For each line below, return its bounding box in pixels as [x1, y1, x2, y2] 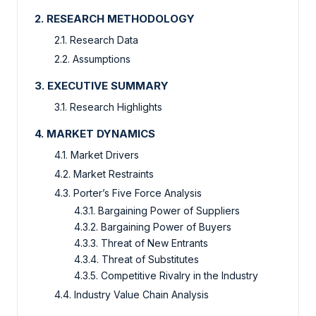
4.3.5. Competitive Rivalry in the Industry [74, 269, 258, 282]
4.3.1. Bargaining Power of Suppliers [74, 205, 240, 217]
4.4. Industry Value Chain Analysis [54, 288, 209, 301]
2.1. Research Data [54, 34, 138, 47]
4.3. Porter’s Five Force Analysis [54, 187, 202, 200]
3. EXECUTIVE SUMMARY [35, 79, 169, 93]
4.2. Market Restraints [54, 168, 154, 181]
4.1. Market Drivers [54, 149, 139, 162]
